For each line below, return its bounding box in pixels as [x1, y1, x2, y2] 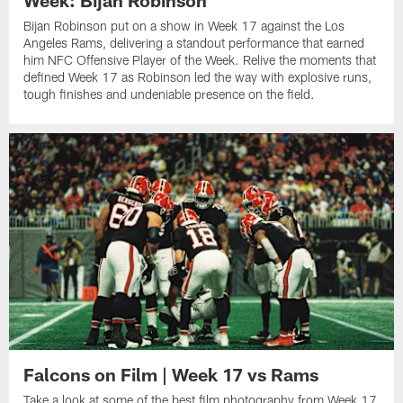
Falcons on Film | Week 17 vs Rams [23, 363, 319, 385]
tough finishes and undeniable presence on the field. [23, 86, 316, 103]
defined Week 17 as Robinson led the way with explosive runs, [23, 69, 372, 85]
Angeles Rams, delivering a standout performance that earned [23, 35, 365, 51]
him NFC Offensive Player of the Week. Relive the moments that [23, 52, 377, 68]
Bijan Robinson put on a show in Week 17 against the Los [23, 18, 345, 34]
